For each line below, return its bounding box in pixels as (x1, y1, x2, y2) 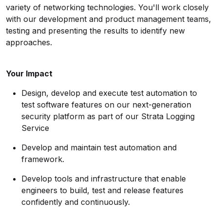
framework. (21, 154, 64, 164)
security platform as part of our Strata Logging (21, 111, 195, 121)
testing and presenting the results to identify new (6, 26, 185, 36)
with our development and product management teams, (6, 14, 211, 24)
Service (21, 123, 49, 133)
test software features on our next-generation (21, 100, 191, 109)
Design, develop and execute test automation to (21, 88, 197, 98)
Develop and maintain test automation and (21, 143, 177, 152)
